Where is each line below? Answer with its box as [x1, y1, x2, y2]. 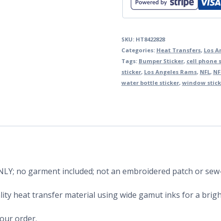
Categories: [121, 46, 156, 54]
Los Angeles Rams [144, 68, 197, 76]
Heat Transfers [156, 46, 201, 54]
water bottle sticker [121, 79, 179, 87]
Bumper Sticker [138, 57, 184, 65]
